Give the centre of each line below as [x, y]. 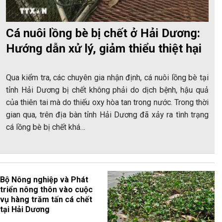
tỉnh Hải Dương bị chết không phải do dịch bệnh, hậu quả [107, 90]
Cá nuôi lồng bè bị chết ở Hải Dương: [103, 33]
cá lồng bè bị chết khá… [46, 127]
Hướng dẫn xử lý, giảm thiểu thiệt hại [104, 48]
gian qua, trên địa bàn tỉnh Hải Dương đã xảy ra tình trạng [107, 114]
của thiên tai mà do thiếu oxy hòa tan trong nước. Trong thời [107, 102]
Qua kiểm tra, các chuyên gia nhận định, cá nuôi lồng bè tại [107, 77]
